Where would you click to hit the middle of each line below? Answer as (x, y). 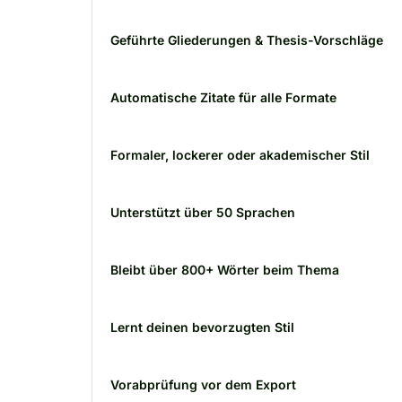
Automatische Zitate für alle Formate (223, 97)
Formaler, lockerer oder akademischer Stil (240, 155)
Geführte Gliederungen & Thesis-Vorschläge (247, 40)
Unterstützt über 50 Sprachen (203, 212)
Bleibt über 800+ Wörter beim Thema (225, 270)
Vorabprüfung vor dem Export (203, 385)
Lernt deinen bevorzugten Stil (202, 327)
